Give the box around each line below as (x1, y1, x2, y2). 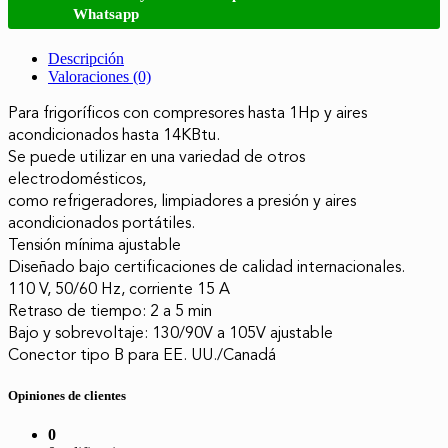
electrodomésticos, (8, 167, 146, 190)
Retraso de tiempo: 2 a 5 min (8, 299, 212, 322)
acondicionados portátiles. (8, 211, 195, 234)
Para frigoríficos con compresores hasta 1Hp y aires (8, 101, 367, 124)
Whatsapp (72, 5, 139, 22)
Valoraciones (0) (48, 67, 151, 85)
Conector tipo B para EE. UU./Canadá (8, 343, 276, 366)
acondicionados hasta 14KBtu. (8, 123, 220, 146)
